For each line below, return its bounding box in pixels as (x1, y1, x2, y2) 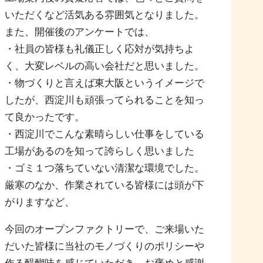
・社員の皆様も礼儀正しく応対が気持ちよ (5, 43, 195, 55)
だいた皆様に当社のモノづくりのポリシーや (5, 241, 205, 252)
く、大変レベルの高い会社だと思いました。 (5, 60, 205, 72)
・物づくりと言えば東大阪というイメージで (5, 77, 205, 89)
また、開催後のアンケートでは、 (5, 26, 155, 38)
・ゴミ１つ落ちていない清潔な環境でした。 (5, 163, 205, 174)
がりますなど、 (5, 197, 75, 208)
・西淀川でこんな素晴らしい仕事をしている (5, 129, 205, 140)
